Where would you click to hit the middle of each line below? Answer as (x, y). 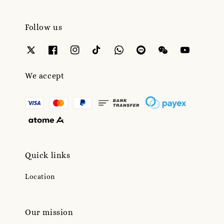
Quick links (48, 155)
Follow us (44, 27)
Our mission (49, 212)
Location (40, 177)
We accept (45, 75)
